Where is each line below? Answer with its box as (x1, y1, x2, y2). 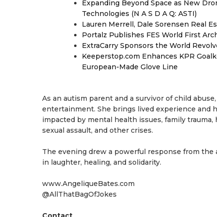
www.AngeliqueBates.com (42, 179, 135, 188)
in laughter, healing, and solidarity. (42, 158, 161, 167)
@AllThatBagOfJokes (42, 190, 117, 199)
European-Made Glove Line (82, 62, 178, 71)
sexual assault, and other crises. (42, 126, 153, 135)
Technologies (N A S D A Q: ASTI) (82, 9, 197, 18)
